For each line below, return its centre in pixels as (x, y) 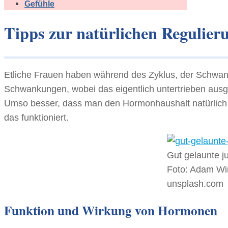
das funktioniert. (36, 118)
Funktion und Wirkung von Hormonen (111, 211)
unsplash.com (195, 184)
